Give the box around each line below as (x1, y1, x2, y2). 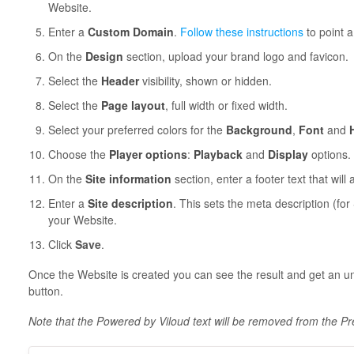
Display (267, 145, 308, 162)
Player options (108, 145, 187, 162)
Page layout (100, 96, 165, 113)
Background (225, 121, 292, 137)
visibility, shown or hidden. (138, 72, 272, 88)
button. (28, 282, 63, 299)
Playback (193, 145, 243, 162)
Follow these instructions (179, 23, 303, 40)
